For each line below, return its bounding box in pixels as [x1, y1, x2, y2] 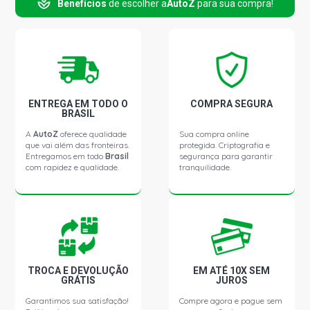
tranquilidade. [179, 162, 232, 172]
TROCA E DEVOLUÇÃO [28, 265, 129, 276]
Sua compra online [179, 129, 250, 139]
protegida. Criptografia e [179, 140, 271, 150]
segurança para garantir [179, 151, 273, 161]
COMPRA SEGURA [190, 98, 273, 109]
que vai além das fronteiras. [26, 140, 130, 150]
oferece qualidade [58, 129, 127, 139]
